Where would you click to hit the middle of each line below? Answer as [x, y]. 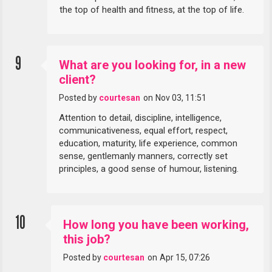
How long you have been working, [156, 224]
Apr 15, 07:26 [185, 257]
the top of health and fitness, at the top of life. [152, 9]
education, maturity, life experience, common [148, 144]
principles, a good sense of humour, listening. [149, 169]
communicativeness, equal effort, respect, [144, 131]
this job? [87, 239]
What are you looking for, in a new [153, 65]
